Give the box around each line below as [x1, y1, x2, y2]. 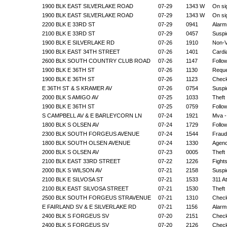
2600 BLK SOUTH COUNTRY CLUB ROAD [42, 57, 152, 64]
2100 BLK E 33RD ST [42, 30, 97, 36]
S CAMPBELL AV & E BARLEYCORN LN [42, 112, 143, 119]
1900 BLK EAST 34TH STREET [42, 48, 122, 55]
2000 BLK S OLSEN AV [42, 148, 100, 155]
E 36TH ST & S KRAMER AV [42, 85, 113, 91]
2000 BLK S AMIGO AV [42, 94, 100, 100]
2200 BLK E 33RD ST [42, 21, 97, 27]
